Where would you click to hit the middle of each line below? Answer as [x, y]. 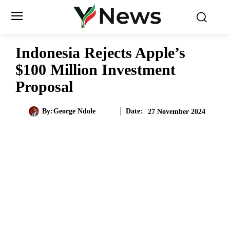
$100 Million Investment [95, 70]
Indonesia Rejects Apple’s [100, 53]
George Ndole [74, 111]
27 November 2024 [177, 111]
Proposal [44, 87]
